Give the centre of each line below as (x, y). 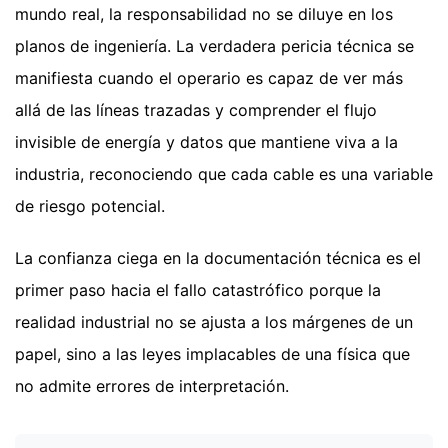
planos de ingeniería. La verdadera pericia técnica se (214, 46)
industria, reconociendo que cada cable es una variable (224, 174)
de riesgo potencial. (90, 206)
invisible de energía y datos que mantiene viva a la (206, 142)
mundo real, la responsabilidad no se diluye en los (204, 14)
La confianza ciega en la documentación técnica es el (218, 258)
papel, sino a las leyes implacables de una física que (212, 354)
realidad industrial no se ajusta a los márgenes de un (214, 322)
